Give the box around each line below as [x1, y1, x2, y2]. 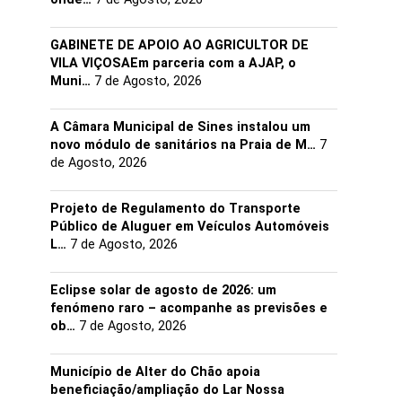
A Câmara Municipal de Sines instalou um [50, 119, 310, 135]
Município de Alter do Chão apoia [50, 364, 260, 380]
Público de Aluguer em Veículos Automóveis [50, 219, 329, 234]
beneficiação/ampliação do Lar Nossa [50, 382, 284, 398]
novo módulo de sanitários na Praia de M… [50, 137, 316, 153]
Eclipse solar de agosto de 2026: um [50, 283, 276, 298]
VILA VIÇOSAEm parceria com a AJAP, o [50, 56, 296, 71]
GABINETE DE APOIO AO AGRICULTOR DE [50, 38, 309, 53]
